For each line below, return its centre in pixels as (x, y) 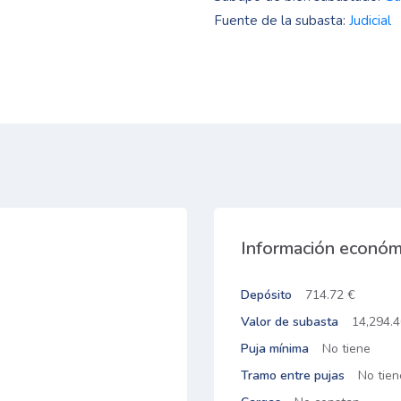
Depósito (266, 295)
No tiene (346, 349)
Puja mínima (275, 349)
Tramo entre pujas (293, 375)
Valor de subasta (290, 322)
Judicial (370, 21)
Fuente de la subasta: (282, 21)
